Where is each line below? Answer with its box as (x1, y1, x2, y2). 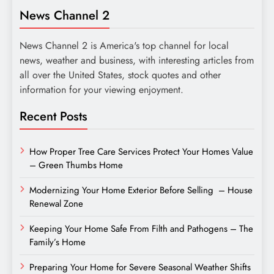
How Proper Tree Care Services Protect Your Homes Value (29, 144, 253, 158)
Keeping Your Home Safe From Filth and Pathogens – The (29, 221, 253, 235)
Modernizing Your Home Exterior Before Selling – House (29, 183, 253, 197)
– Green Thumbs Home (29, 158, 123, 172)
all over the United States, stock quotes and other (20, 67, 221, 82)
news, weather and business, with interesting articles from (20, 53, 254, 67)
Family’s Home (29, 235, 86, 249)
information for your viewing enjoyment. (20, 82, 183, 97)
